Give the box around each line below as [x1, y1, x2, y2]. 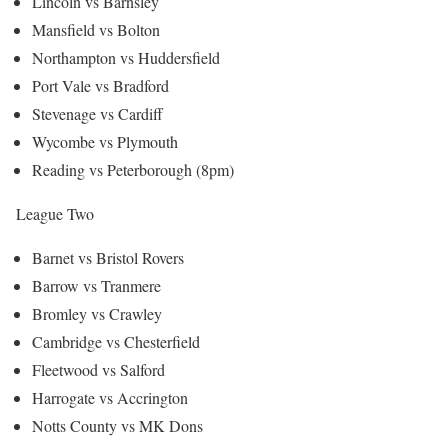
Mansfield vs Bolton [32, 18, 160, 40]
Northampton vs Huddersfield [32, 46, 220, 68]
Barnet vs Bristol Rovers [32, 246, 184, 268]
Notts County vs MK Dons [32, 414, 203, 436]
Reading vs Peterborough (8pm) [32, 158, 234, 180]
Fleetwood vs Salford [32, 358, 165, 380]
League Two [16, 202, 94, 224]
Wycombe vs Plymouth [32, 130, 178, 152]
